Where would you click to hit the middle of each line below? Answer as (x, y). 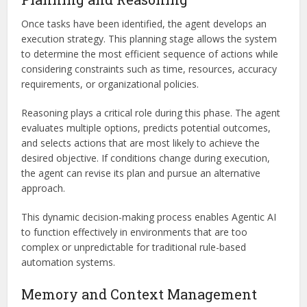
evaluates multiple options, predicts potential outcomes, (146, 127)
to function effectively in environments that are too (135, 232)
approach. (44, 188)
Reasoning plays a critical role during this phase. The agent (151, 112)
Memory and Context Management (139, 294)
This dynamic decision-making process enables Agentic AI (149, 217)
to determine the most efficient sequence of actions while (150, 53)
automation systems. (69, 262)
